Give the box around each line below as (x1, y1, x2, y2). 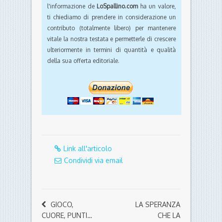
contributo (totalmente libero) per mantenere (47, 24, 176, 32)
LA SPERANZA (135, 200, 180, 209)
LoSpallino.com (97, 2, 138, 10)
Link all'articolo (63, 144, 112, 153)
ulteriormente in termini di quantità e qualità (47, 46, 176, 54)
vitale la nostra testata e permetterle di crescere (47, 35, 176, 43)
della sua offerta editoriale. (47, 57, 119, 65)
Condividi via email (64, 156, 123, 165)
